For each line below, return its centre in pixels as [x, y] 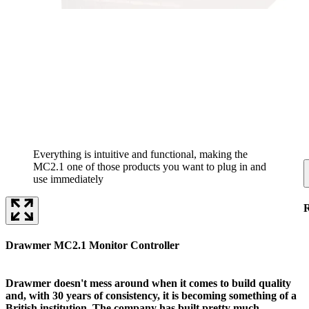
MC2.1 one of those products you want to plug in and [150, 166]
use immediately [68, 179]
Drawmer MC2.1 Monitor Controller [92, 246]
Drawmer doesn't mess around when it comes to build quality [148, 283]
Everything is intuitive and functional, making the [140, 154]
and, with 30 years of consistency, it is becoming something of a [151, 296]
